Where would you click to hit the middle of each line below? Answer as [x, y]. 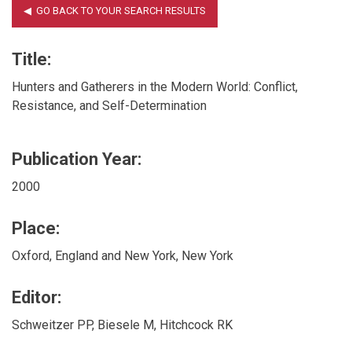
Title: [31, 59]
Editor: [37, 297]
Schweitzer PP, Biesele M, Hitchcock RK [122, 324]
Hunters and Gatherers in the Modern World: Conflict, [155, 86]
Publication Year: [77, 159]
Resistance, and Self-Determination [109, 105]
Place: [36, 228]
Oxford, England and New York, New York [123, 255]
